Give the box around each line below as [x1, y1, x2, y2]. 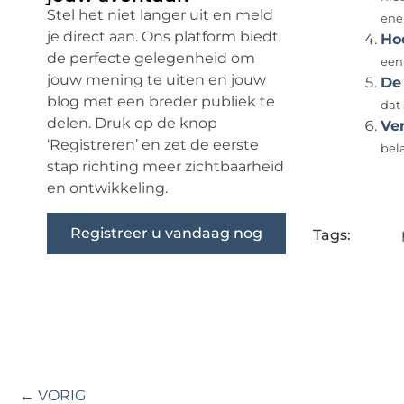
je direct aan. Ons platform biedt [47, 28, 279, 46]
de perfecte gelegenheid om [47, 50, 255, 68]
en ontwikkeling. [47, 179, 168, 197]
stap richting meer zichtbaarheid [47, 158, 284, 176]
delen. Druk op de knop [47, 115, 217, 133]
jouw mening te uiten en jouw [47, 71, 266, 89]
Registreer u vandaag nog [70, 224, 262, 242]
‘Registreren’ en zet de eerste [47, 136, 259, 154]
